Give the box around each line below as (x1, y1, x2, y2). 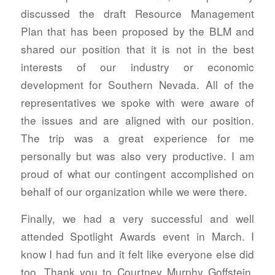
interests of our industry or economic (20, 59, 255, 75)
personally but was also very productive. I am (20, 148, 255, 164)
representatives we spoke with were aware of (20, 95, 255, 110)
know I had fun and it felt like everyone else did (20, 246, 255, 261)
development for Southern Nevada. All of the (20, 77, 255, 93)
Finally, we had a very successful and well (20, 210, 255, 226)
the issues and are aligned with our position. (20, 112, 255, 128)
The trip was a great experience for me (20, 130, 255, 146)
